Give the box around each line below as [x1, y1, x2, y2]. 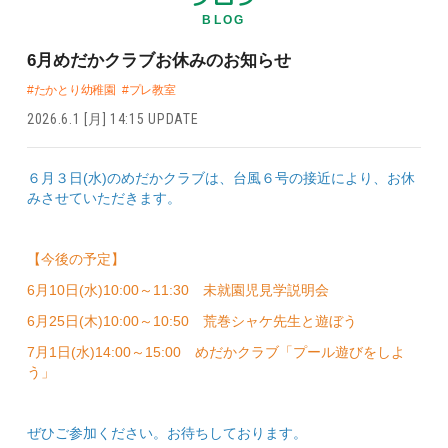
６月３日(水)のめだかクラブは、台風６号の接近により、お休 [26, 169, 415, 186]
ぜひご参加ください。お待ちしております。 [26, 424, 307, 441]
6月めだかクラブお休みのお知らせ [26, 50, 291, 70]
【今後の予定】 [26, 250, 125, 267]
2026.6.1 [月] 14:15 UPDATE [26, 110, 199, 127]
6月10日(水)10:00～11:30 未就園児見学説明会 [26, 281, 329, 298]
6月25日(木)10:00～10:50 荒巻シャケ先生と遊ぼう [26, 312, 357, 329]
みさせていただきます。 [26, 189, 181, 206]
